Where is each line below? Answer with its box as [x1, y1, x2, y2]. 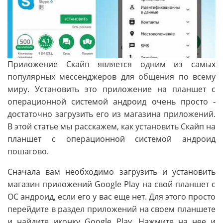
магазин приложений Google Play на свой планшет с [7, 178, 216, 190]
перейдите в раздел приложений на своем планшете [7, 203, 216, 215]
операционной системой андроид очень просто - [7, 96, 216, 107]
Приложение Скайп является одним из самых [7, 58, 216, 70]
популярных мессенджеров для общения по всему [7, 71, 216, 82]
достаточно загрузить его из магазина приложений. [7, 108, 216, 119]
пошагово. [7, 145, 49, 157]
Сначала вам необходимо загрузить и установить [7, 166, 216, 177]
